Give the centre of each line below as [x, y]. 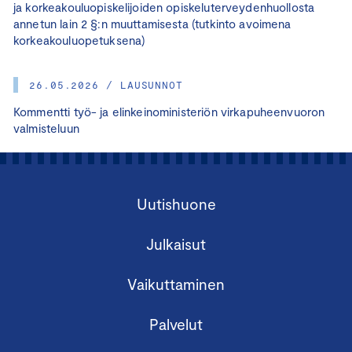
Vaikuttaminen [176, 284]
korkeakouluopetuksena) [80, 40]
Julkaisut [176, 244]
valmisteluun [46, 128]
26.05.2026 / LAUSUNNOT [106, 84]
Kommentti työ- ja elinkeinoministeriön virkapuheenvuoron [169, 111]
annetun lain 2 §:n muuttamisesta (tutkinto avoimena [152, 23]
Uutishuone [176, 203]
